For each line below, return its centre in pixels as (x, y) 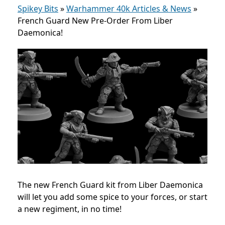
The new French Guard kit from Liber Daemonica (110, 185)
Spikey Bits (38, 9)
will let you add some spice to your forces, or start (113, 197)
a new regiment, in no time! (70, 209)
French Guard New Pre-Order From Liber (95, 21)
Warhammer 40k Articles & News (129, 9)
